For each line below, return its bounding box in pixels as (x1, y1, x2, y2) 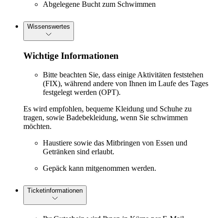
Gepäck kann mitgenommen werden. (43, 163, 156, 172)
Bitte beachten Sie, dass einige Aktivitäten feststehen (43, 70, 203, 79)
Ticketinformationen (27, 186, 83, 194)
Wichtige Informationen (23, 51, 119, 61)
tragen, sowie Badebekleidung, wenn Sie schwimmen (23, 113, 188, 122)
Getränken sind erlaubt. (43, 147, 114, 156)
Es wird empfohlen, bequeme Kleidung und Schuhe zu (23, 104, 192, 113)
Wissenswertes (27, 23, 70, 31)
